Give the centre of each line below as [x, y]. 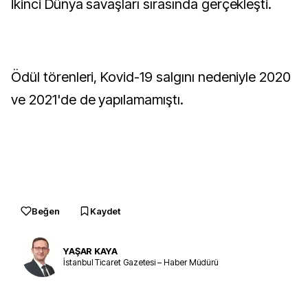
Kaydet [105, 211]
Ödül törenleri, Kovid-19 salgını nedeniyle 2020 [151, 77]
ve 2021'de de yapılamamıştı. [97, 100]
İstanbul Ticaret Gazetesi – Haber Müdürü [141, 262]
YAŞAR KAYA [90, 251]
